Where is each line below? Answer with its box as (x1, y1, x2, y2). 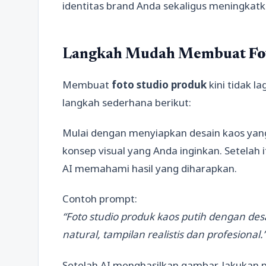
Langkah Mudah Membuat (62, 46, 249, 62)
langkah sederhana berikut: (62, 95, 191, 109)
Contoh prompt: (62, 192, 137, 206)
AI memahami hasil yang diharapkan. (62, 161, 237, 175)
